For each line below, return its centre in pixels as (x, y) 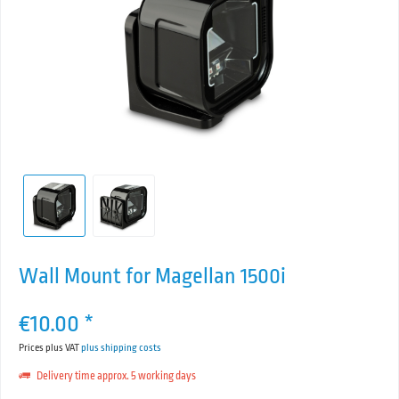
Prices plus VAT (50, 348)
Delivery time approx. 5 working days (115, 376)
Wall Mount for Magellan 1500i (152, 276)
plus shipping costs (121, 348)
